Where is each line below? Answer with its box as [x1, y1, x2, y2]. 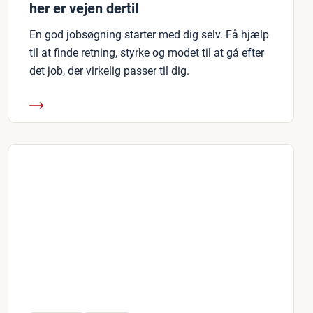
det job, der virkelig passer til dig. [29, 64, 189, 78]
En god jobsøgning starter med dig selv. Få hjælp [29, 28, 269, 41]
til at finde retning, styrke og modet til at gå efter [29, 46, 264, 59]
